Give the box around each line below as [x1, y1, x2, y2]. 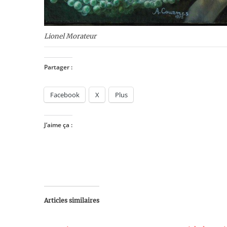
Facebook [50, 90, 80, 100]
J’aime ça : [44, 121, 72, 130]
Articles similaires [44, 197, 99, 205]
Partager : [44, 63, 72, 72]
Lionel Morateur [44, 32, 96, 41]
